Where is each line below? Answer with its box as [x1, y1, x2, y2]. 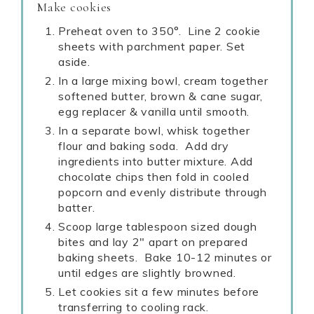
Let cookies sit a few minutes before [58, 285, 259, 299]
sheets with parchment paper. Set [58, 39, 245, 53]
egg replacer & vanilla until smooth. [58, 104, 250, 118]
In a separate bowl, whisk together [58, 123, 250, 137]
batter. [58, 200, 95, 214]
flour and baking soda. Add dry [58, 139, 229, 153]
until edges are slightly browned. [58, 266, 236, 280]
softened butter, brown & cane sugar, [58, 89, 263, 103]
